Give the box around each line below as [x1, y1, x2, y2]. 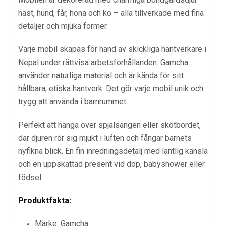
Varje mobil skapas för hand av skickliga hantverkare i [18, 44, 206, 54]
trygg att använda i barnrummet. [18, 96, 128, 106]
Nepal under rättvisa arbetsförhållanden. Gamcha [18, 57, 188, 67]
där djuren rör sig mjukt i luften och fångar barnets [18, 133, 192, 143]
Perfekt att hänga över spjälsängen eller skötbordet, [18, 120, 201, 130]
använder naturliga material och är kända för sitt [18, 70, 184, 80]
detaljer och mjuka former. [18, 21, 108, 31]
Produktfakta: [18, 195, 71, 205]
